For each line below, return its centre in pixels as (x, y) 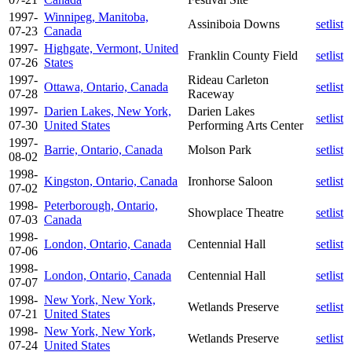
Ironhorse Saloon (230, 181)
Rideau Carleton (228, 79)
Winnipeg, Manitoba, (96, 16)
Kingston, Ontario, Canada (111, 181)
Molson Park (220, 149)
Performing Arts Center (246, 125)
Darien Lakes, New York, (108, 111)
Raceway (211, 93)
